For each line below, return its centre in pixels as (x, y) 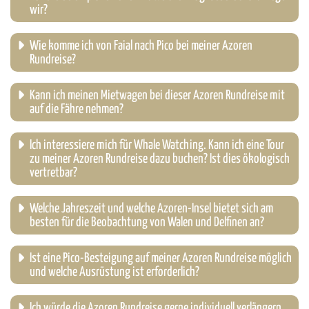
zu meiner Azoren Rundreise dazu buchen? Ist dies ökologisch (160, 159)
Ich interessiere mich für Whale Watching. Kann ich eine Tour (157, 146)
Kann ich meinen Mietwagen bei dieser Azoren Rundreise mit (157, 96)
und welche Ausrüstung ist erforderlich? (114, 272)
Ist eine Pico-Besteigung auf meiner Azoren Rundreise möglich (161, 259)
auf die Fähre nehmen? (77, 110)
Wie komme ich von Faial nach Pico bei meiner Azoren (141, 46)
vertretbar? (53, 173)
